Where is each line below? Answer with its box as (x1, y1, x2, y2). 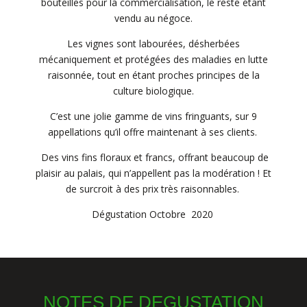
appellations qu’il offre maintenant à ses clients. (47, 125, 260, 138)
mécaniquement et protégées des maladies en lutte (39, 52, 268, 66)
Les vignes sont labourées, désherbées (67, 36, 240, 50)
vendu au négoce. (114, 11, 193, 25)
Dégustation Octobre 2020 (91, 207, 216, 221)
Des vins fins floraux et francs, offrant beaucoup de (38, 150, 269, 164)
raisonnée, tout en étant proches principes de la (47, 68, 260, 82)
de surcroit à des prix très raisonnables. (65, 182, 242, 195)
